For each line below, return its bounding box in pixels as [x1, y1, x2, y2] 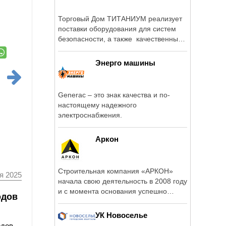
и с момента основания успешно [58, 187, 167, 195]
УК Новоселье [95, 210, 147, 219]
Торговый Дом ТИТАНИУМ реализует [58, 14, 182, 23]
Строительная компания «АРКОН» [58, 166, 173, 175]
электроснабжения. [58, 110, 122, 119]
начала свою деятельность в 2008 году [58, 177, 187, 185]
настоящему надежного [58, 100, 137, 109]
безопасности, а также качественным [58, 34, 183, 43]
